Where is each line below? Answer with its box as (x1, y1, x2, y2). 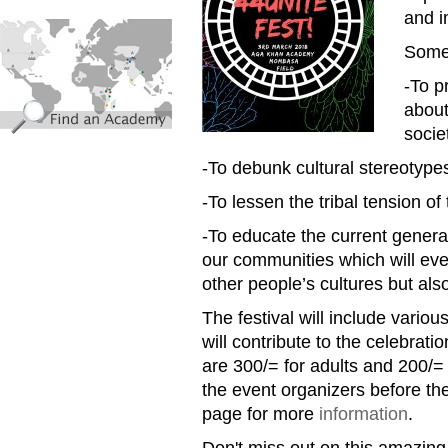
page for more (202, 403, 319, 424)
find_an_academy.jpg (10, 14, 196, 38)
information (319, 403, 408, 424)
